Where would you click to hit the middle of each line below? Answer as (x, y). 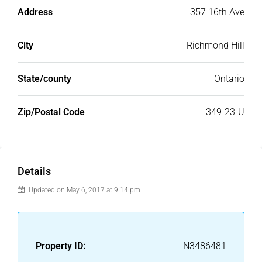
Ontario (229, 79)
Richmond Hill (216, 46)
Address (35, 12)
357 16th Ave (217, 12)
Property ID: (61, 246)
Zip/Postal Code (51, 112)
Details (34, 171)
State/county (44, 79)
